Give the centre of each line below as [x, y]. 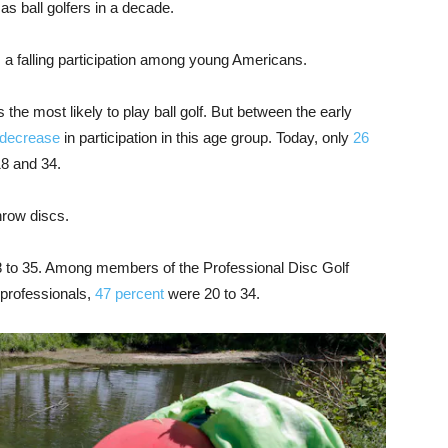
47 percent [129, 294]
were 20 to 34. [212, 294]
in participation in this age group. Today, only [206, 138]
